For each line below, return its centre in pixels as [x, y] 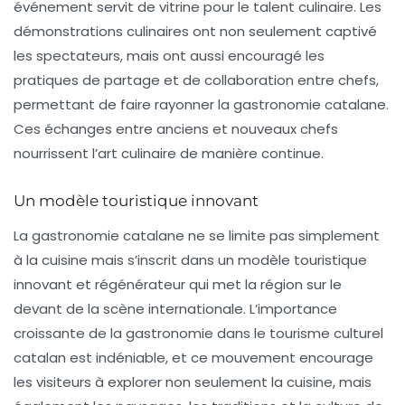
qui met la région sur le [264, 284]
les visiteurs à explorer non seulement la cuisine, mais [193, 382]
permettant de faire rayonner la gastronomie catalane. [201, 104]
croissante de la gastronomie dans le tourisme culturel [198, 333]
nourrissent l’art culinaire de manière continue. [169, 153]
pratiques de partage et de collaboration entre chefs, [196, 80]
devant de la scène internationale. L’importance [175, 309]
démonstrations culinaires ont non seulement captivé [195, 31]
